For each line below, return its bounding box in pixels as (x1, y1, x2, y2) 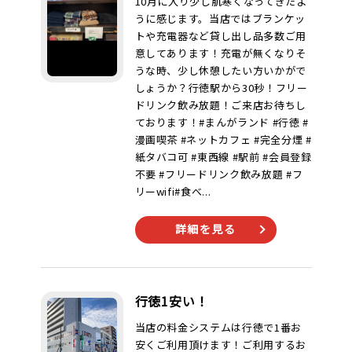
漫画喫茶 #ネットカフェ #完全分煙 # (134, 132, 312, 147)
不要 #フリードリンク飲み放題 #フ (134, 167, 303, 181)
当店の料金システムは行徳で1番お (134, 320, 302, 335)
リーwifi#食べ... (134, 184, 211, 199)
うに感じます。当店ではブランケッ (134, 11, 306, 26)
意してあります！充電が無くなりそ (134, 46, 306, 60)
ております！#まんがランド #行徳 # (134, 115, 309, 130)
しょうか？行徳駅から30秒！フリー (134, 80, 308, 95)
